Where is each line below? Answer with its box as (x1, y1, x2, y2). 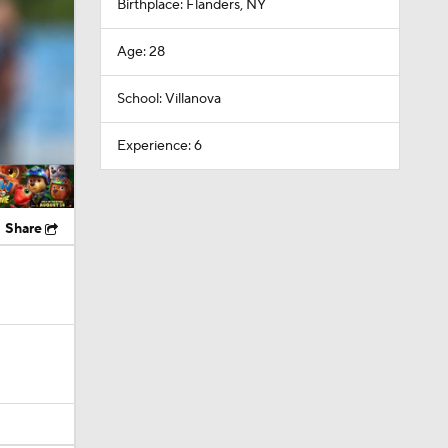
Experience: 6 (116, 137, 202, 155)
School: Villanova (116, 90, 221, 108)
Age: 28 (116, 43, 165, 61)
